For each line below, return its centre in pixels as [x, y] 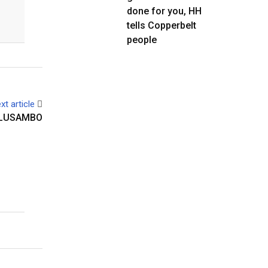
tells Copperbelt [162, 25]
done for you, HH [164, 11]
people [142, 40]
